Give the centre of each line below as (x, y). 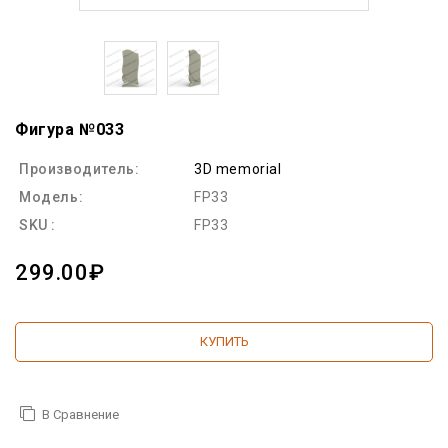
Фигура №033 (70, 129)
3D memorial (238, 168)
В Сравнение (80, 414)
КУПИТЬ (224, 341)
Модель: (51, 196)
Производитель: (79, 168)
